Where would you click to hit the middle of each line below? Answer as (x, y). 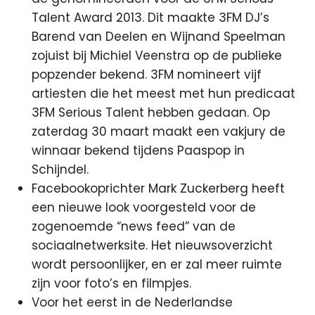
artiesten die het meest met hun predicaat (164, 93)
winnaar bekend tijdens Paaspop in (139, 150)
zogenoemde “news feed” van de (134, 226)
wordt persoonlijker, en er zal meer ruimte (157, 264)
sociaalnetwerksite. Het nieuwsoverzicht (153, 245)
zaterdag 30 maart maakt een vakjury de (159, 131)
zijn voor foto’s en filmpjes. (112, 283)
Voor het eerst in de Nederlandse (133, 302)
